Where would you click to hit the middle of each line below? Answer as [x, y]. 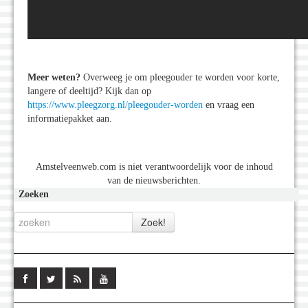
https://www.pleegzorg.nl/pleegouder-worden [115, 105]
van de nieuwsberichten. [154, 181]
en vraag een [229, 105]
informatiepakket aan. [70, 119]
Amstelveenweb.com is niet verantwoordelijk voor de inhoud [154, 167]
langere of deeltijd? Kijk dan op [89, 91]
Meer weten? [55, 78]
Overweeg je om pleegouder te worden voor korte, [181, 78]
